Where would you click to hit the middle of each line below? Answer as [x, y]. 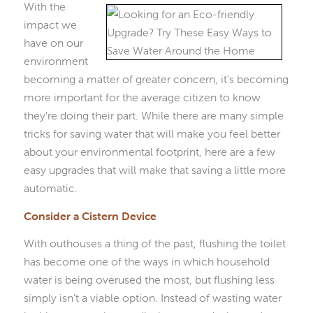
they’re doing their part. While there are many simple [153, 116]
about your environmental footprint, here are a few [149, 152]
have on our [53, 43]
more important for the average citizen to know [142, 97]
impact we [50, 25]
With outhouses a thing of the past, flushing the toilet [154, 243]
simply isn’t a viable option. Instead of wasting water [152, 298]
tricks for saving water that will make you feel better [152, 134]
